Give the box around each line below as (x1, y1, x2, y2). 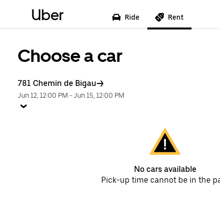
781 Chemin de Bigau (18, 79, 96, 88)
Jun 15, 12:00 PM (74, 91, 124, 99)
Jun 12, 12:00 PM (18, 91, 68, 99)
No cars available (134, 165, 196, 174)
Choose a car (18, 45, 123, 66)
